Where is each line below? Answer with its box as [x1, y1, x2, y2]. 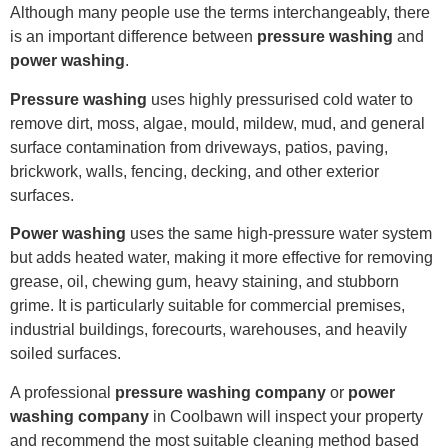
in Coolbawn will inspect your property [149, 407, 423, 425]
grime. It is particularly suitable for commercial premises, [10, 297, 405, 315]
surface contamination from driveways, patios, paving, [10, 138, 388, 156]
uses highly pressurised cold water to [147, 90, 413, 108]
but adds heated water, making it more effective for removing [10, 249, 433, 267]
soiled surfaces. [10, 345, 121, 363]
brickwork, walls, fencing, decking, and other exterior [10, 162, 379, 180]
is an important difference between [10, 28, 257, 46]
